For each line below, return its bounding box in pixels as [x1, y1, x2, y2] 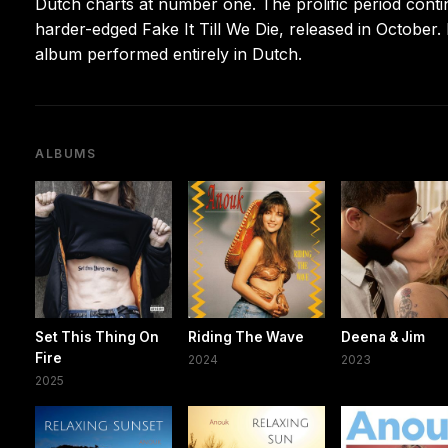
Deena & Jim [341, 329, 426, 346]
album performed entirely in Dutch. [35, 43, 302, 64]
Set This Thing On [35, 329, 159, 346]
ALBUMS [35, 145, 97, 161]
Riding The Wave [188, 329, 305, 346]
